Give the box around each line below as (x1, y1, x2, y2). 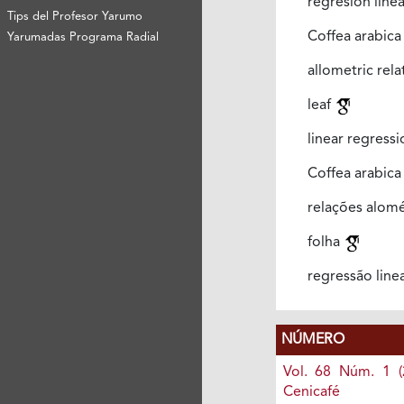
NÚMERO (280, 333, 344, 348)
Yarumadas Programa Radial (7, 31, 160, 43)
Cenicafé (282, 385, 340, 400)
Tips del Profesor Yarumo (7, 10, 143, 23)
